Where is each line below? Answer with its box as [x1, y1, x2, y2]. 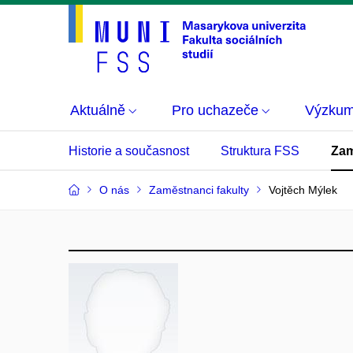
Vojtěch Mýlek [269, 184, 337, 196]
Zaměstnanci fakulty [149, 184, 249, 196]
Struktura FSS [221, 144, 299, 158]
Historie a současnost [69, 144, 189, 158]
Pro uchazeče [172, 102, 258, 118]
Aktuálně [70, 102, 125, 118]
